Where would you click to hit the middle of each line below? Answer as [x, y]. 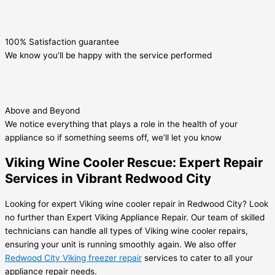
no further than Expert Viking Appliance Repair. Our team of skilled [135, 218]
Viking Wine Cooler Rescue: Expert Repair [134, 163]
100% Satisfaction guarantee [62, 42]
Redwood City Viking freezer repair [73, 258]
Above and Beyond [42, 111]
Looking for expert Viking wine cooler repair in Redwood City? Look [137, 204]
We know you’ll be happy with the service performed [108, 56]
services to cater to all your [197, 258]
